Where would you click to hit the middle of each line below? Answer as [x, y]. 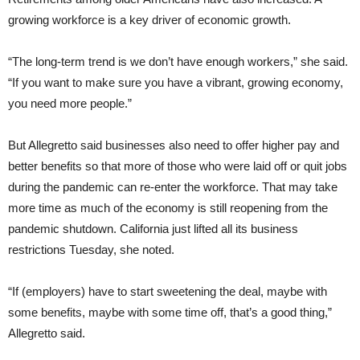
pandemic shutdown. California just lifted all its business [153, 229]
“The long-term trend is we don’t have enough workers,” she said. [178, 62]
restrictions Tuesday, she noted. [91, 250]
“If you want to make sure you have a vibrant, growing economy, [176, 83]
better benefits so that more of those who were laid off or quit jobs [178, 166]
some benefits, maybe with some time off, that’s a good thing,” [170, 313]
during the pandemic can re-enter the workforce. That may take [173, 187]
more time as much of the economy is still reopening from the [168, 208]
